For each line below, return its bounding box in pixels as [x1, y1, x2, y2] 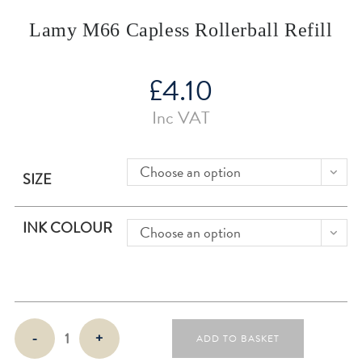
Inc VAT [152, 104, 210, 131]
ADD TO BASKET [196, 331, 280, 346]
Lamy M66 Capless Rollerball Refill [29, 19, 333, 40]
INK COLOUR [22, 217, 112, 238]
